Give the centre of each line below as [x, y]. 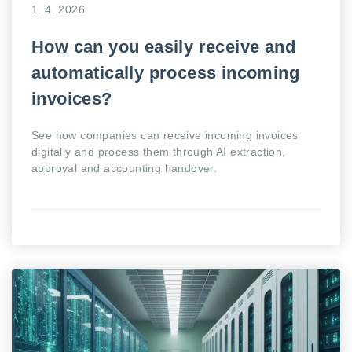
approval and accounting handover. [125, 168]
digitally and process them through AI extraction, [159, 152]
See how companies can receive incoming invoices [165, 135]
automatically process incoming [165, 73]
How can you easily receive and [163, 47]
